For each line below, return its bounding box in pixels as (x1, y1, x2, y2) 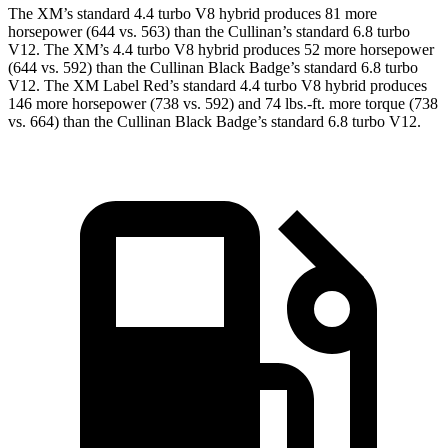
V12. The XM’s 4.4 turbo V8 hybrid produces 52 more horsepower (8, 41, 434, 59)
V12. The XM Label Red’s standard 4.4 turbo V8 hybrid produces (8, 77, 427, 95)
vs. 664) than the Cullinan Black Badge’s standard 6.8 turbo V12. (8, 113, 421, 131)
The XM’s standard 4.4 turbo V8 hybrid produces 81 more (8, 5, 377, 23)
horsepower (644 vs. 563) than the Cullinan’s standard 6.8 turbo (8, 23, 410, 41)
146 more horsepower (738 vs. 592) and (8, 95, 265, 113)
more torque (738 (325, 95, 438, 113)
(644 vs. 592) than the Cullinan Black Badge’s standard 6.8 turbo (8, 59, 418, 77)
